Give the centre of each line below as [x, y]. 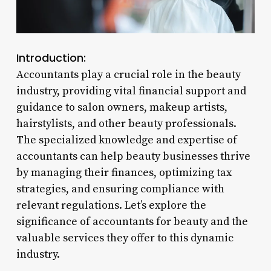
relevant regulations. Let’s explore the [111, 205]
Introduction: [51, 57]
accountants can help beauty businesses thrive [133, 156]
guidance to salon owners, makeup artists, [122, 107]
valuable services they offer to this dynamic [125, 238]
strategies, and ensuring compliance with [120, 189]
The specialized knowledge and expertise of [126, 140]
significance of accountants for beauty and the [132, 221]
